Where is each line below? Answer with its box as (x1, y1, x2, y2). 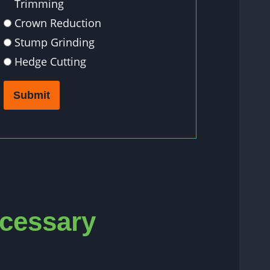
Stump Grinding (14, 35, 95, 50)
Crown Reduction (14, 16, 101, 31)
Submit (13, 89, 50, 102)
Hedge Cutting (14, 54, 86, 69)
